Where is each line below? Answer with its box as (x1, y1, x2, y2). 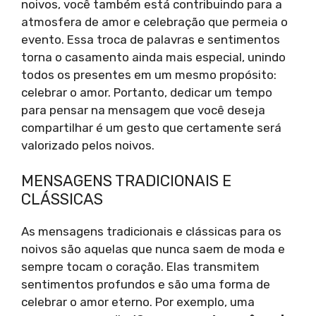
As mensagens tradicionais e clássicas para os (21, 224, 281, 239)
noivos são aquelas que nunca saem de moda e (21, 242, 285, 257)
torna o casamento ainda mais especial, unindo (21, 49, 286, 64)
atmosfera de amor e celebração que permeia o (21, 14, 288, 29)
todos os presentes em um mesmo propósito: (21, 67, 276, 82)
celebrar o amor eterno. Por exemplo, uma (21, 295, 255, 310)
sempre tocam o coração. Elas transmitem (21, 260, 260, 274)
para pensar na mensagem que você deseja (21, 102, 265, 117)
